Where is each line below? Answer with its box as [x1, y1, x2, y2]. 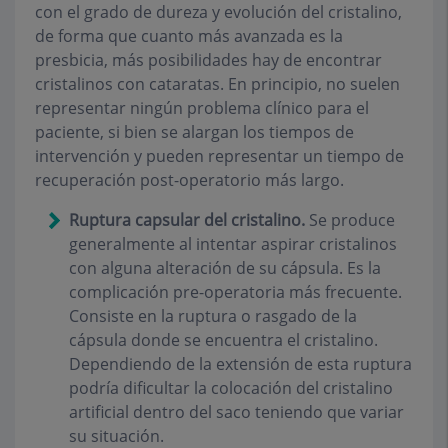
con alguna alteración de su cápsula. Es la [69, 257, 381, 280]
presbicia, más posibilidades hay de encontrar [35, 49, 382, 72]
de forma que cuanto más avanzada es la [35, 25, 343, 48]
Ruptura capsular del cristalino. [69, 209, 305, 232]
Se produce [305, 209, 395, 232]
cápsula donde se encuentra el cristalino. [69, 329, 378, 352]
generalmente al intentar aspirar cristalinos [69, 233, 397, 256]
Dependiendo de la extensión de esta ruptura [69, 353, 412, 376]
